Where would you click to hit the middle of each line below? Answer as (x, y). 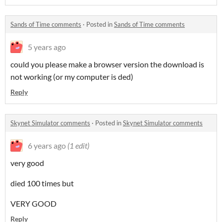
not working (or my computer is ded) (72, 77)
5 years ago (47, 47)
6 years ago (47, 146)
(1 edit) (78, 146)
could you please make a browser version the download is (107, 64)
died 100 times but (42, 183)
